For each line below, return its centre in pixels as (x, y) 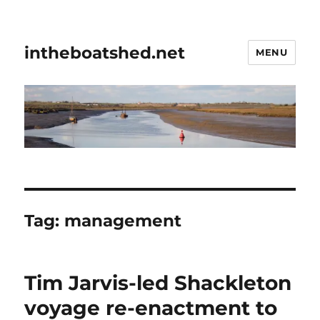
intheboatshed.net (105, 52)
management (123, 221)
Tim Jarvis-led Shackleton (158, 283)
